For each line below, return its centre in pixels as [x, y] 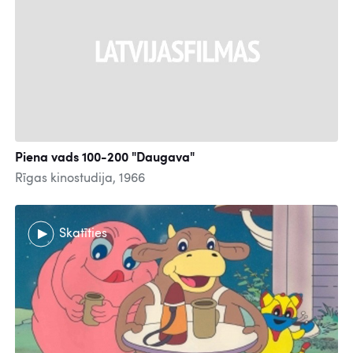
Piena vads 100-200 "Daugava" [105, 159]
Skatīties [83, 234]
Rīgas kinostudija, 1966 [80, 179]
